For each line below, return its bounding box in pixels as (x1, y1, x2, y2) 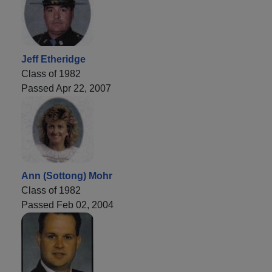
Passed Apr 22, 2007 (21, 83, 111, 93)
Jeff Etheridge (21, 53, 86, 64)
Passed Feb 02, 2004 (21, 199, 114, 210)
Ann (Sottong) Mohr (21, 170, 112, 181)
